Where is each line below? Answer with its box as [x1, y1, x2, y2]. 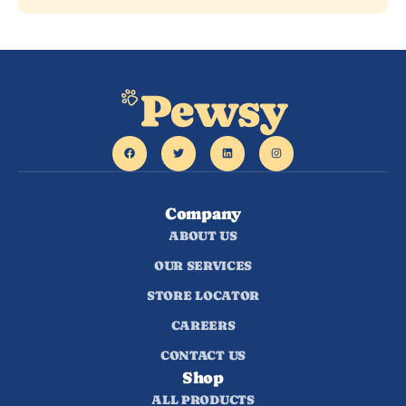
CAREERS [170, 317, 236, 333]
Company [165, 203, 241, 223]
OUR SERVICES [153, 257, 253, 273]
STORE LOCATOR [147, 287, 259, 303]
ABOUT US [169, 227, 237, 243]
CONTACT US [160, 347, 246, 362]
